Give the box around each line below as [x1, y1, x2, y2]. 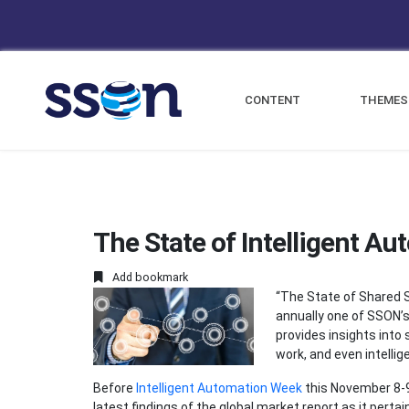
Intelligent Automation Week [136, 381, 302, 396]
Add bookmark [110, 270, 188, 285]
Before [93, 381, 136, 396]
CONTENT [245, 93, 301, 107]
